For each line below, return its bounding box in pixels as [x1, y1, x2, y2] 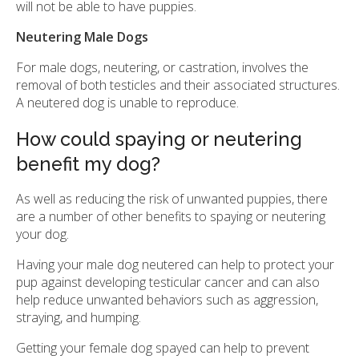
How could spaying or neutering [16, 128, 302, 151]
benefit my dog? [16, 153, 160, 176]
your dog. [16, 225, 69, 244]
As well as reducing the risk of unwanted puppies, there [16, 190, 328, 208]
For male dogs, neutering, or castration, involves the [16, 58, 309, 77]
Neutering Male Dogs [16, 28, 148, 46]
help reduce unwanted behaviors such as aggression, [16, 291, 318, 309]
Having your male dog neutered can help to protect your [16, 256, 334, 274]
